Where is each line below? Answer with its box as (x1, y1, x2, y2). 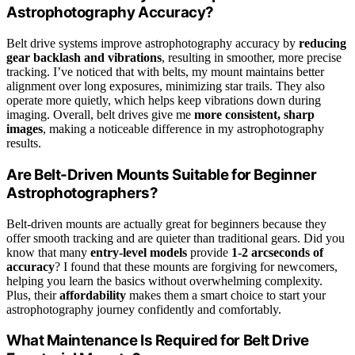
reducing (299, 36, 346, 51)
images (6, 122, 43, 136)
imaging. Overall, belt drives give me (6, 108, 194, 122)
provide (187, 245, 231, 259)
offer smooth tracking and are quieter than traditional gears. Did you (6, 231, 345, 245)
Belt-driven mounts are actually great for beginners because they (6, 216, 326, 231)
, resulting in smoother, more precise (162, 51, 342, 65)
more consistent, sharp (194, 108, 315, 122)
